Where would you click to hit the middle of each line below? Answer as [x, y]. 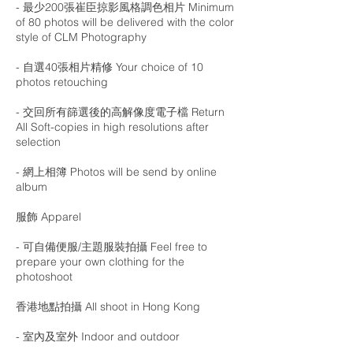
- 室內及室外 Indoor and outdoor [98, 336]
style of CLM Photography [81, 37]
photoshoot [44, 277]
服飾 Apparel [48, 217]
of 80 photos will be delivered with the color [125, 22]
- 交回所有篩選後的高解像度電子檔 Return [120, 112]
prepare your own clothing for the [100, 262]
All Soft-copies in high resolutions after [112, 127]
